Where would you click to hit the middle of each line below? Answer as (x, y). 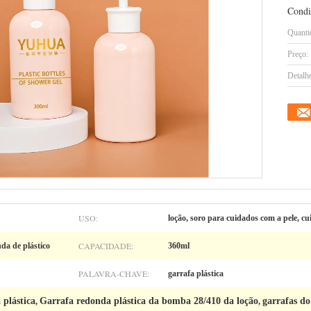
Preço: (298, 54)
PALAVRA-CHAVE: (114, 274)
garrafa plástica (196, 274)
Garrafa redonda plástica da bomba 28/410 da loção (149, 301)
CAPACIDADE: (106, 246)
